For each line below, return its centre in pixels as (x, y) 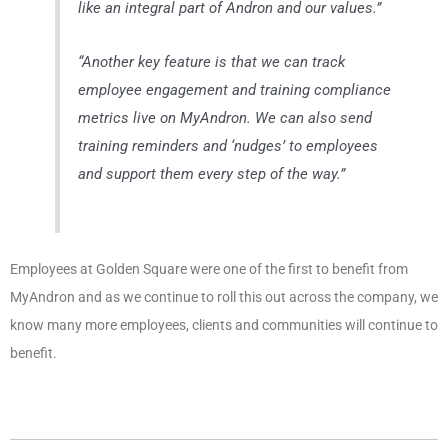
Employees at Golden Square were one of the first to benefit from (209, 269)
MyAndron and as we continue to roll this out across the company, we (224, 297)
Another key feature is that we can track (214, 62)
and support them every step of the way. (209, 174)
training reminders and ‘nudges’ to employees (228, 146)
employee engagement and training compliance (235, 90)
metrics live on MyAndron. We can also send (225, 118)
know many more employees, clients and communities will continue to (224, 325)
